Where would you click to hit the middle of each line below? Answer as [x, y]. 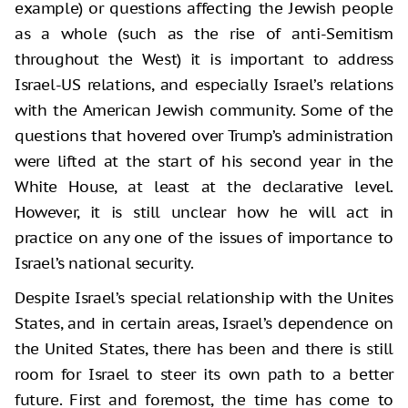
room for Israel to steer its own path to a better [204, 374]
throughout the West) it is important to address [204, 59]
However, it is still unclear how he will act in [204, 212]
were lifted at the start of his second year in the [204, 161]
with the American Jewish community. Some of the [204, 110]
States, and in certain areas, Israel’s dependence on [204, 323]
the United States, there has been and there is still [204, 348]
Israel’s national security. [104, 263]
